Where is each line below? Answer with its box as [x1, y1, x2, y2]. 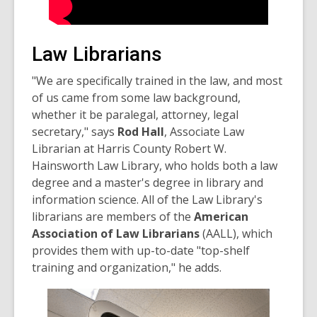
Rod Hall [117, 124, 164, 140]
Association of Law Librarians [32, 226, 200, 242]
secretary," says [32, 124, 117, 140]
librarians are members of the [32, 209, 194, 225]
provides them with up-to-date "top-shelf [32, 243, 250, 259]
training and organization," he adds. [32, 260, 221, 276]
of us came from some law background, [32, 90, 241, 106]
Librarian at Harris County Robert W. [32, 141, 226, 157]
